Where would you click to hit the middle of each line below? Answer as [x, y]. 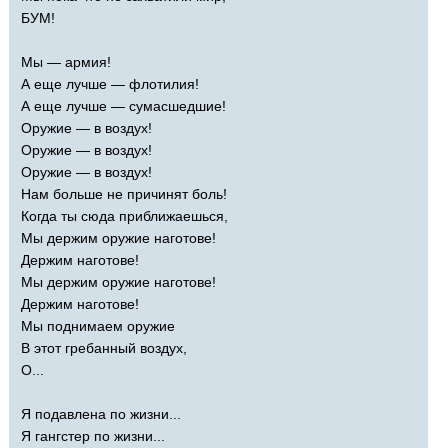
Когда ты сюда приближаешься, [124, 215]
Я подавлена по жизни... [101, 413]
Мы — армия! [66, 61]
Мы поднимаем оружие [98, 325]
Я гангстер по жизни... [93, 435]
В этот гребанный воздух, [104, 347]
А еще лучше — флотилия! [110, 83]
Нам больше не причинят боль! [124, 193]
